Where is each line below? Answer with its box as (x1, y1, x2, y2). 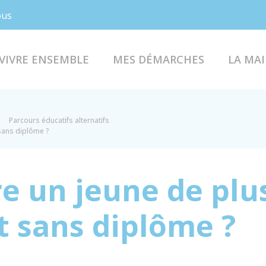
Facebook (42, 8, 85, 21)
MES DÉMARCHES (112, 52, 204, 66)
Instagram (66, 8, 113, 21)
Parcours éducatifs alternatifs (9, 115, 109, 125)
